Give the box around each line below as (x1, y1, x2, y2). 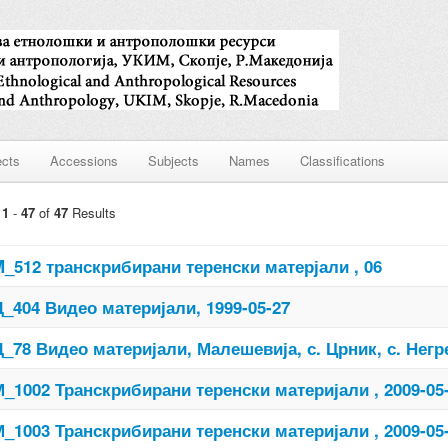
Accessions (50, 151, 118, 170)
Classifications (300, 151, 385, 170)
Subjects (148, 151, 199, 170)
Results (68, 203, 117, 222)
